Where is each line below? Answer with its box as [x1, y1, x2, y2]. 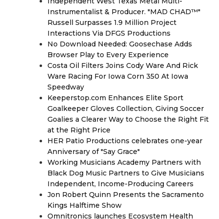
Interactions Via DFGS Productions [47, 28, 171, 38]
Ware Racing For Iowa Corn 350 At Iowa [47, 71, 188, 81]
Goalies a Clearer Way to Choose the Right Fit [47, 114, 209, 124]
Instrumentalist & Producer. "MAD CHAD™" [47, 7, 200, 16]
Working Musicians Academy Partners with [47, 157, 201, 167]
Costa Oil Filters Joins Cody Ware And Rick [47, 61, 198, 70]
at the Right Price [47, 125, 110, 134]
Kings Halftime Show [47, 200, 122, 210]
